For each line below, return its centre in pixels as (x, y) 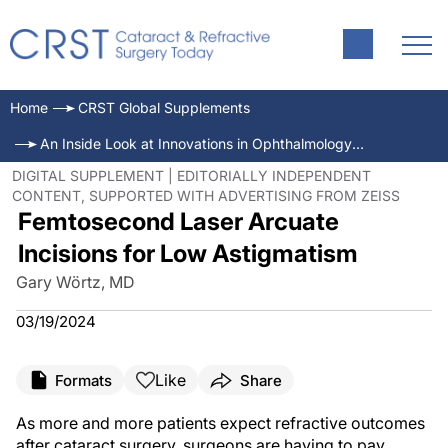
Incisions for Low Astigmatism (187, 253)
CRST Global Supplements (164, 107)
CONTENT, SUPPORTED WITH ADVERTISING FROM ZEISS (206, 195)
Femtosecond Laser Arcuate (178, 221)
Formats (83, 380)
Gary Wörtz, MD (75, 282)
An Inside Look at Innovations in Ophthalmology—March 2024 (358, 143)
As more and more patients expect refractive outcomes (220, 423)
